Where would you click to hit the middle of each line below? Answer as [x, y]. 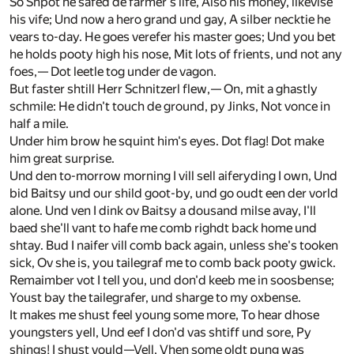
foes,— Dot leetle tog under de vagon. [113, 72]
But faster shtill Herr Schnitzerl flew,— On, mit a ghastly [164, 89]
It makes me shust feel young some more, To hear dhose [164, 315]
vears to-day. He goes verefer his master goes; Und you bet [173, 37]
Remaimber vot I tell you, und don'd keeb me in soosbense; [172, 281]
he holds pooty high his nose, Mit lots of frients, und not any [176, 55]
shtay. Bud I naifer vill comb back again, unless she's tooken [174, 246]
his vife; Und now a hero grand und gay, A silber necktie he [170, 20]
